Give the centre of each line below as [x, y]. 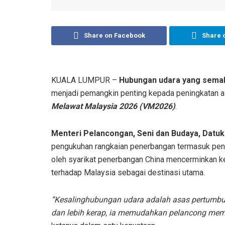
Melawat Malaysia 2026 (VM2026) [113, 106]
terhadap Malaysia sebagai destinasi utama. [128, 172]
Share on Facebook [114, 35]
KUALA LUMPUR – [85, 80]
